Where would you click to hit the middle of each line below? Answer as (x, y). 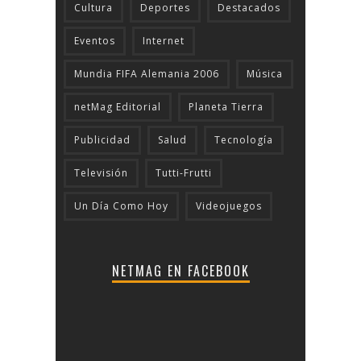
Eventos (95, 40)
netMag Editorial (118, 106)
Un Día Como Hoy (121, 205)
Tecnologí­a (244, 139)
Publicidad (102, 139)
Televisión (101, 172)
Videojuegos (229, 205)
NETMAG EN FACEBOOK (180, 270)
